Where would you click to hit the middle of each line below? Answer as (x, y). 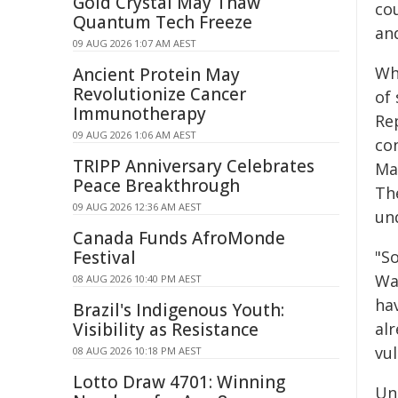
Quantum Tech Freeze (163, 22)
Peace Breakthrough (156, 186)
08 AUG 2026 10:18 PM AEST (137, 350)
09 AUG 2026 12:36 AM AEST (137, 207)
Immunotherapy (139, 114)
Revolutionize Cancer (159, 94)
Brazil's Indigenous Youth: (179, 310)
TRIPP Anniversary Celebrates (194, 166)
